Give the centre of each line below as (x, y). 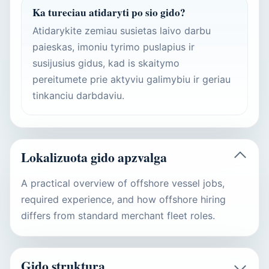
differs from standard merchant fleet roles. (118, 215)
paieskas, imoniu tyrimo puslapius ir (113, 47)
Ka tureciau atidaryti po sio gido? (109, 12)
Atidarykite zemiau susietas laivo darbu (122, 30)
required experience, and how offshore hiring (123, 199)
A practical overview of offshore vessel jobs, (123, 183)
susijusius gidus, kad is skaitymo (106, 63)
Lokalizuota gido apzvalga (94, 157)
